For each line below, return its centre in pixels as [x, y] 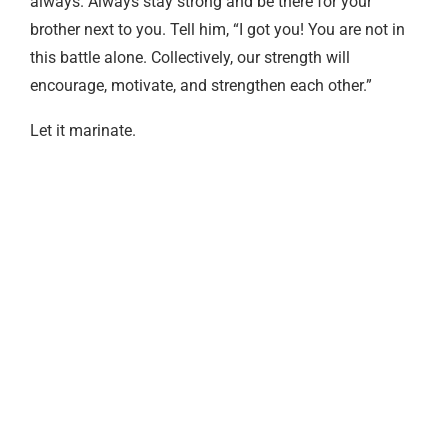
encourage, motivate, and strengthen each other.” [201, 85]
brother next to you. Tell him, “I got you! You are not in [217, 29]
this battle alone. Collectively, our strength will [190, 57]
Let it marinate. [83, 130]
